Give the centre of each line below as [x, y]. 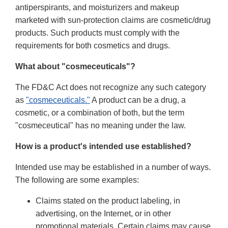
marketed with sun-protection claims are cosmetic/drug [113, 20]
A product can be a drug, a [138, 100]
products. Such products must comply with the [97, 33]
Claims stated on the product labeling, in [108, 201]
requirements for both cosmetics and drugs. [94, 46]
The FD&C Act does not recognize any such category [111, 88]
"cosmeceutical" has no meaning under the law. [101, 126]
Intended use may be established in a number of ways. [113, 167]
